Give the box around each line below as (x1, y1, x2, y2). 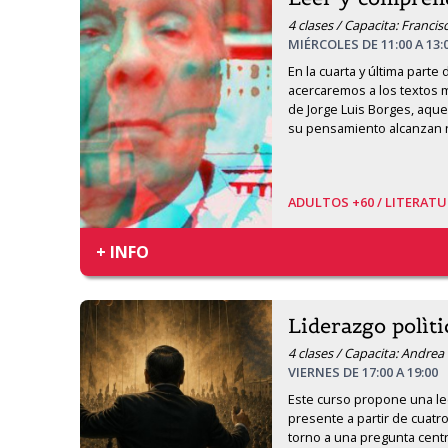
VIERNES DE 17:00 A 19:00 (288, 363, 438, 381)
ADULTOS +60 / (288, 193, 385, 211)
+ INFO (96, 241, 149, 263)
